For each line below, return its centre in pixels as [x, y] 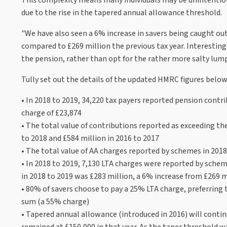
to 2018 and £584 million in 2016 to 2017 [90, 138]
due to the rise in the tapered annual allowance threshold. [122, 12]
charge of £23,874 [51, 113]
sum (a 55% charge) [55, 201]
